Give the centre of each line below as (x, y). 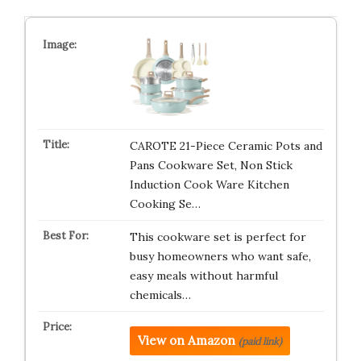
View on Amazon (186, 340)
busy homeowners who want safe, (220, 256)
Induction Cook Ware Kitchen (209, 185)
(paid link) (260, 341)
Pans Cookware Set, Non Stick (211, 165)
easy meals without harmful (203, 276)
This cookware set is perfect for (218, 237)
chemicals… (160, 295)
